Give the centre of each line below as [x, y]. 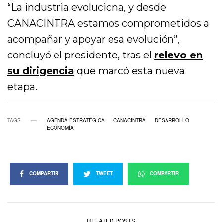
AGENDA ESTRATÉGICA [76, 121]
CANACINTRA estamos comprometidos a [109, 24]
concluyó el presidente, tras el [81, 55]
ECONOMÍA [60, 128]
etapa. [22, 87]
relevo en [179, 55]
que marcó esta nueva [130, 71]
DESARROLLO [172, 121]
